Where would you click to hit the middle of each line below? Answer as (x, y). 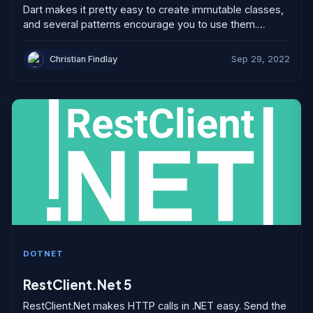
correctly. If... (52, 53)
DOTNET (43, 253)
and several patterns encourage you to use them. (140, 24)
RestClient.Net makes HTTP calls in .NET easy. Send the (155, 305)
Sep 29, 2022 (261, 59)
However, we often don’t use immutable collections (145, 38)
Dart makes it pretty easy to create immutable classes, (153, 9)
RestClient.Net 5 (78, 284)
